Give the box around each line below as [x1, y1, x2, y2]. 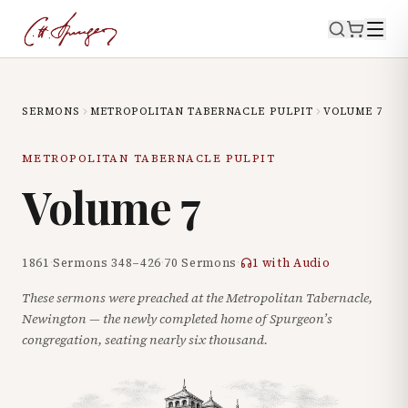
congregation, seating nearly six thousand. [22, 331, 268, 349]
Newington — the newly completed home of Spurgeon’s [22, 310, 332, 328]
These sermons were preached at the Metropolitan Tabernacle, [22, 289, 372, 307]
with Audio [259, 255, 331, 270]
